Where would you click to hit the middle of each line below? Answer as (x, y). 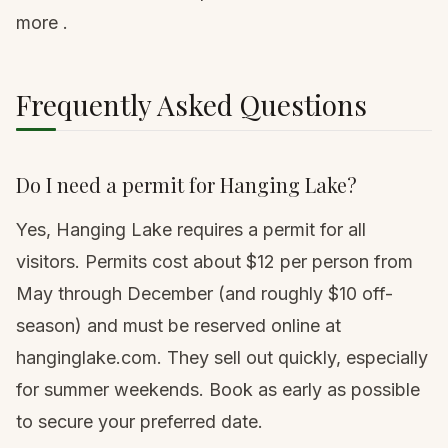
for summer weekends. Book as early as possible (218, 390)
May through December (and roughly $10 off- (204, 294)
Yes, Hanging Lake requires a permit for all (191, 230)
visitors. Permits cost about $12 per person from (214, 262)
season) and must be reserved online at (178, 326)
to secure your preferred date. (139, 422)
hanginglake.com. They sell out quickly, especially (222, 358)
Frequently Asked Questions (191, 105)
